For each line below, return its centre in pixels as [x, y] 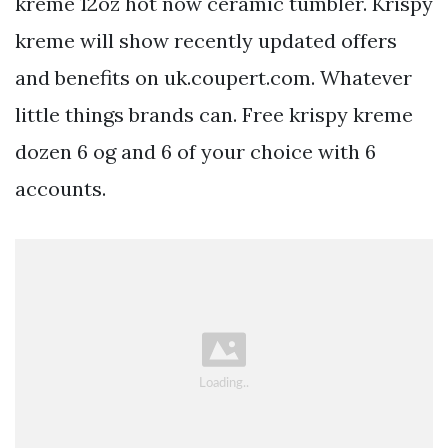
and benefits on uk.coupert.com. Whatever [213, 78]
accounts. [60, 189]
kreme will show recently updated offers [206, 41]
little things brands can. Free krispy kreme [214, 115]
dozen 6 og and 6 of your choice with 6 [195, 152]
